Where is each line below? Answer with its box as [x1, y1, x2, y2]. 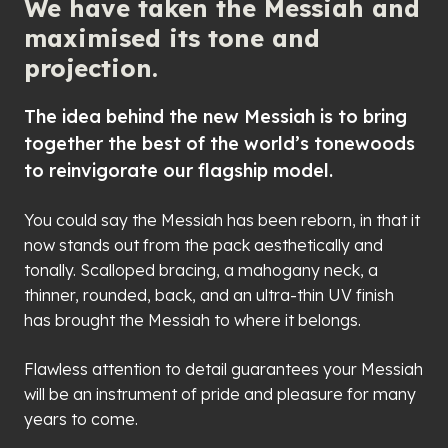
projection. [24, 53, 158, 84]
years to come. [24, 409, 138, 430]
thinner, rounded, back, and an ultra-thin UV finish [24, 285, 394, 306]
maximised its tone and [24, 23, 320, 54]
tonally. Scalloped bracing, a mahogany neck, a [24, 260, 378, 281]
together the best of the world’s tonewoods [24, 132, 415, 156]
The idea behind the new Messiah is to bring [24, 105, 407, 129]
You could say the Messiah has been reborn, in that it [24, 210, 420, 231]
